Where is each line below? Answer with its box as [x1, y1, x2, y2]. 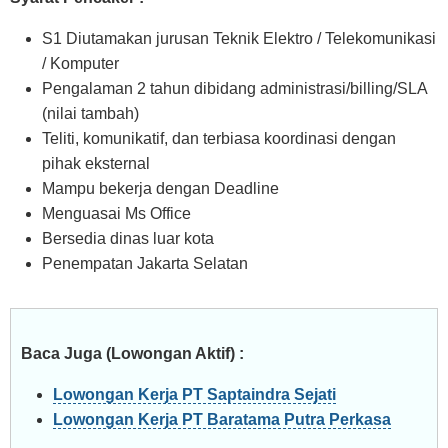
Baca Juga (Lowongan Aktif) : [21, 345, 244, 362]
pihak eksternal [42, 155, 150, 172]
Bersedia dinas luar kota [42, 230, 214, 247]
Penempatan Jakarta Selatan [42, 255, 248, 272]
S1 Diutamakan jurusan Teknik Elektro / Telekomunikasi [42, 30, 436, 47]
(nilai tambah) [42, 105, 139, 122]
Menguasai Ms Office [42, 205, 191, 222]
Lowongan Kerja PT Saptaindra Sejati [53, 386, 336, 403]
